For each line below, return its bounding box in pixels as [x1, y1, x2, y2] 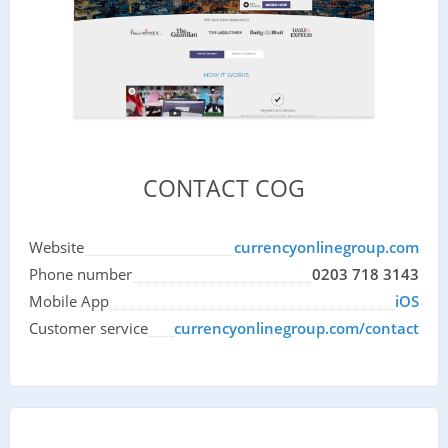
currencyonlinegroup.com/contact [174, 317, 420, 338]
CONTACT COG [143, 172, 305, 204]
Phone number [28, 263, 132, 284]
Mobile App [28, 290, 109, 311]
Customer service [28, 317, 148, 338]
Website [28, 236, 84, 257]
